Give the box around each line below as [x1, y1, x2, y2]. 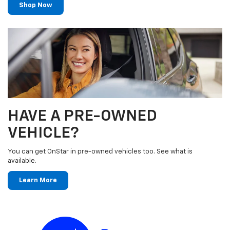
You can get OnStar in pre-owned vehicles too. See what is [8, 148, 193, 156]
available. [8, 158, 36, 165]
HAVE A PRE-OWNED [8, 109, 157, 125]
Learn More [19, 177, 57, 184]
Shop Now [19, 2, 52, 9]
